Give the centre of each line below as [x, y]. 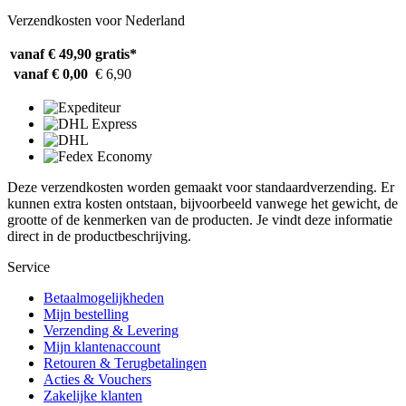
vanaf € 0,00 [51, 73]
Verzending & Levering [111, 330]
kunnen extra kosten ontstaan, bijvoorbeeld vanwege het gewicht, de [203, 203]
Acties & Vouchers [97, 379]
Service [29, 266]
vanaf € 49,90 [51, 53]
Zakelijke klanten [93, 395]
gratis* [116, 53]
